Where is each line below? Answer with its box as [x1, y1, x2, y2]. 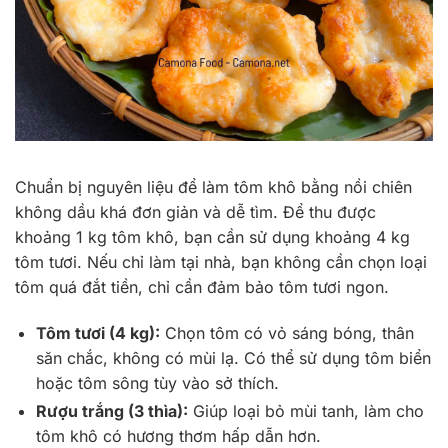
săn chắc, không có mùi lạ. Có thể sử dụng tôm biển [35, 348, 431, 369]
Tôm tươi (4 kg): [35, 323, 160, 344]
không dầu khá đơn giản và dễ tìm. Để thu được [15, 202, 376, 223]
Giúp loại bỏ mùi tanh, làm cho [187, 401, 424, 422]
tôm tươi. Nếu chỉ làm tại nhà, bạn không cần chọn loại [15, 252, 427, 273]
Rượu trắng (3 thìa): [35, 401, 188, 422]
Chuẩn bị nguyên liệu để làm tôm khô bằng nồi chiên [15, 177, 412, 198]
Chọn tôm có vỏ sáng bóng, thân [159, 323, 414, 344]
